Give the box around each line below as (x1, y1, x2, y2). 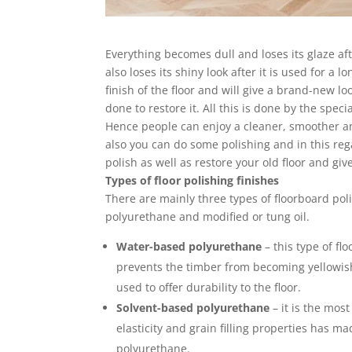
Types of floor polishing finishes (105, 173, 280, 189)
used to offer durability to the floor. (116, 280, 302, 295)
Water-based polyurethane (116, 239, 262, 255)
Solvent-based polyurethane (116, 300, 270, 316)
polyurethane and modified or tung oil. (105, 209, 310, 225)
